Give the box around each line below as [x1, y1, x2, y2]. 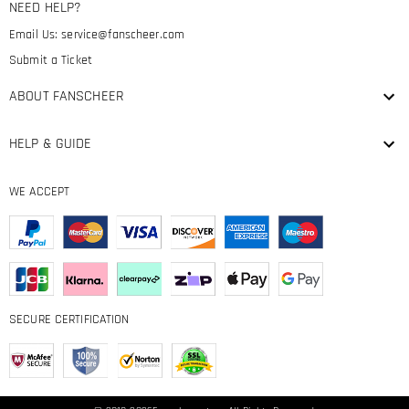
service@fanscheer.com [61, 26, 185, 44]
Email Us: [9, 26, 62, 44]
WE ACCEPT [9, 184, 70, 201]
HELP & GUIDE [9, 134, 92, 154]
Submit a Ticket [9, 52, 92, 69]
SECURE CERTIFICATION [9, 311, 130, 329]
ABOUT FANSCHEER [9, 87, 124, 107]
